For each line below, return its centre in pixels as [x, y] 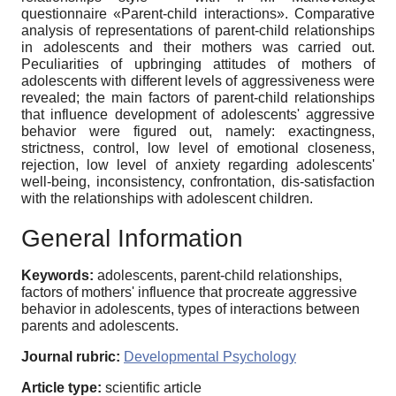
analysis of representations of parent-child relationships [198, 31]
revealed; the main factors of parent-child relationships [198, 98]
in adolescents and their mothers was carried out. [198, 48]
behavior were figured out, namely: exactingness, [198, 132]
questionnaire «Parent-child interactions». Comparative [198, 14]
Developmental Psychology [210, 357]
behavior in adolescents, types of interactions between [190, 309]
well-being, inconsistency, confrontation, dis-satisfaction [198, 182]
